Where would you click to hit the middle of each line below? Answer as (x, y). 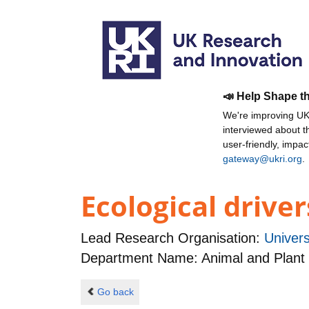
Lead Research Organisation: (172, 238)
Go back (115, 291)
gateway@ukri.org (262, 159)
